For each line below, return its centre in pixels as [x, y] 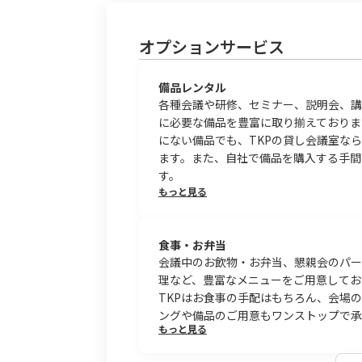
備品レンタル [192, 87]
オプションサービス [212, 46]
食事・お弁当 [192, 244]
